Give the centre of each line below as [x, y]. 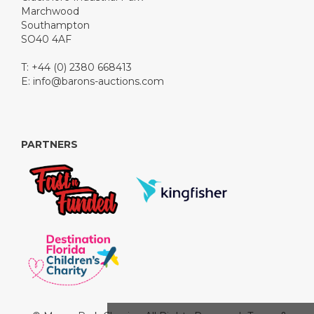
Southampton [55, 26]
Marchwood [50, 12]
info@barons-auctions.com [98, 82]
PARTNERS [49, 145]
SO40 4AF [46, 40]
